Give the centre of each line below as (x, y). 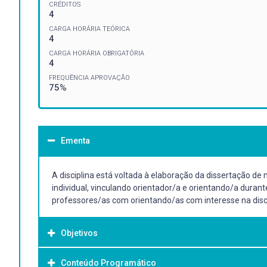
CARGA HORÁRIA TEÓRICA (89, 29)
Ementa (75, 140)
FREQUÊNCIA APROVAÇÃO (89, 77)
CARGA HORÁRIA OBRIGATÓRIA (97, 53)
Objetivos (79, 233)
